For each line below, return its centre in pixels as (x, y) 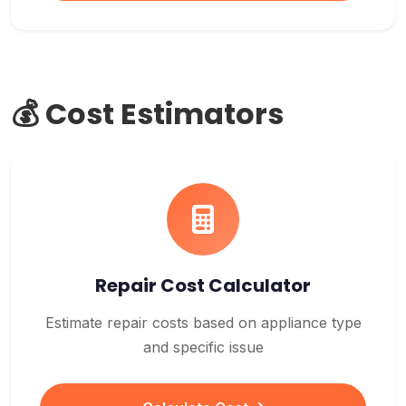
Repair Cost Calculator (203, 285)
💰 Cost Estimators (147, 114)
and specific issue (203, 347)
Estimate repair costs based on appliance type (203, 323)
